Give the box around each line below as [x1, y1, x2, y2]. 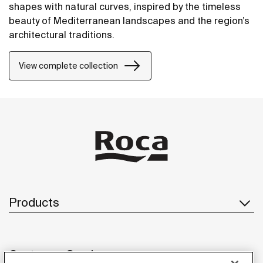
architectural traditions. [9, 29, 114, 41]
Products [9, 195, 59, 209]
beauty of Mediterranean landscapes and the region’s [9, 15, 249, 26]
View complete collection [19, 60, 118, 70]
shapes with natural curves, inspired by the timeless [9, 1, 241, 12]
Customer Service [9, 247, 107, 261]
